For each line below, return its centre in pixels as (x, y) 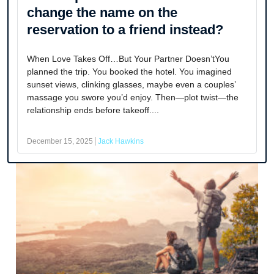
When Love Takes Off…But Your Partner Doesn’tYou (128, 59)
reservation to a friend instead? (125, 30)
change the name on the (102, 13)
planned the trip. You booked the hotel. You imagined (129, 72)
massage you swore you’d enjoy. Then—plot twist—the (133, 98)
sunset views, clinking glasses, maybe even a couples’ (131, 85)
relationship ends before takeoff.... (93, 110)
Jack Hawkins (121, 142)
